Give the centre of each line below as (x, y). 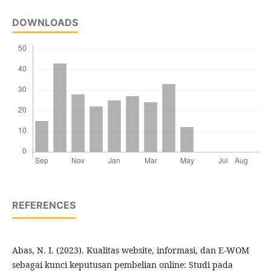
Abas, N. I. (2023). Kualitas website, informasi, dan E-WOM (130, 250)
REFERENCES (44, 205)
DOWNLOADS (45, 23)
